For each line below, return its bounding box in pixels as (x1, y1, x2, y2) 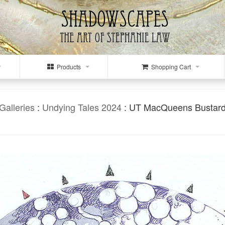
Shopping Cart (148, 62, 191, 71)
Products (53, 62, 81, 71)
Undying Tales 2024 (42, 100, 122, 114)
